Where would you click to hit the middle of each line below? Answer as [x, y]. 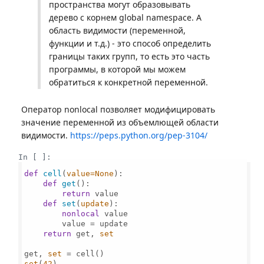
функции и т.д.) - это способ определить [130, 43]
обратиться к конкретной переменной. [128, 82]
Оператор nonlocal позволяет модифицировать [118, 109]
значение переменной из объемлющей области [120, 122]
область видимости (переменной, [117, 30]
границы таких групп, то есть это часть [129, 56]
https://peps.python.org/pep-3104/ [139, 135]
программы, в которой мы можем [117, 69]
